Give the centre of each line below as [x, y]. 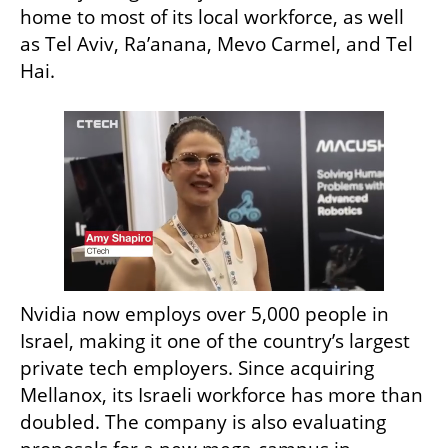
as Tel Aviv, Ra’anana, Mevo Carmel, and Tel [216, 44]
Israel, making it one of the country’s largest [215, 341]
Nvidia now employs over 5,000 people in [204, 314]
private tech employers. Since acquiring [197, 368]
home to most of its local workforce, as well [212, 17]
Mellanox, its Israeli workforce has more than [221, 395]
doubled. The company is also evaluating [203, 422]
